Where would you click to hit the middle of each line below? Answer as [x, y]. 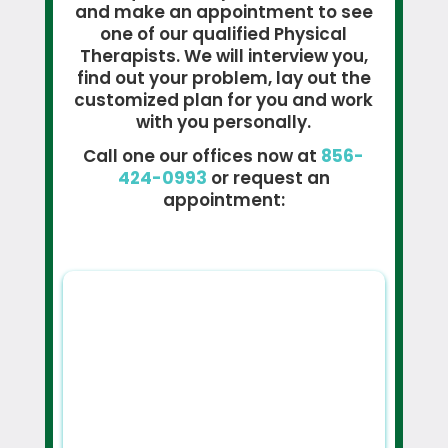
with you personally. [224, 121]
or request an [268, 177]
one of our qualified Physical [224, 33]
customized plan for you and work [224, 99]
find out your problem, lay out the [223, 77]
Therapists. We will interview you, [223, 55]
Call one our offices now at [202, 155]
